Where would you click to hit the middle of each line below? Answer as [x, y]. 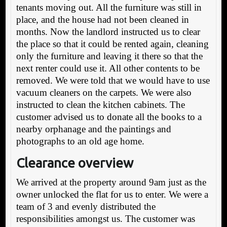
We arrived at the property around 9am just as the [111, 182]
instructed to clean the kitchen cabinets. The [100, 104]
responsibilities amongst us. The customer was [105, 218]
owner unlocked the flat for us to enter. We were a [112, 194]
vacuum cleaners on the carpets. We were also [104, 92]
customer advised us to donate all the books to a [109, 117]
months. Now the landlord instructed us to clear [108, 31]
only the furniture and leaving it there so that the [109, 56]
